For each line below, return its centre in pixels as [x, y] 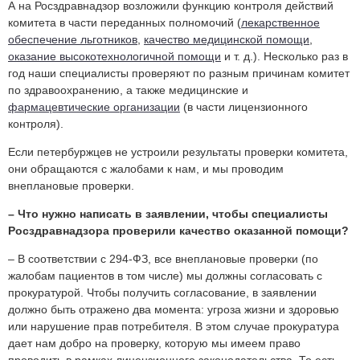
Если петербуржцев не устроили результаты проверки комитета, [178, 151]
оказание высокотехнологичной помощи [115, 56]
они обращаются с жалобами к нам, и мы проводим [146, 168]
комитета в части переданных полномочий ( [125, 22]
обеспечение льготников [73, 39]
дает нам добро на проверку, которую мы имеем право [154, 343]
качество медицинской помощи [227, 39]
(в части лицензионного [244, 106]
